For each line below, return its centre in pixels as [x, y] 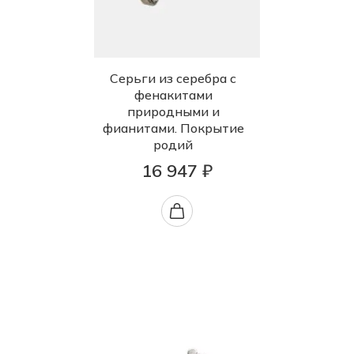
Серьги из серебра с [173, 79]
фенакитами [173, 95]
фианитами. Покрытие [173, 128]
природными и [173, 112]
